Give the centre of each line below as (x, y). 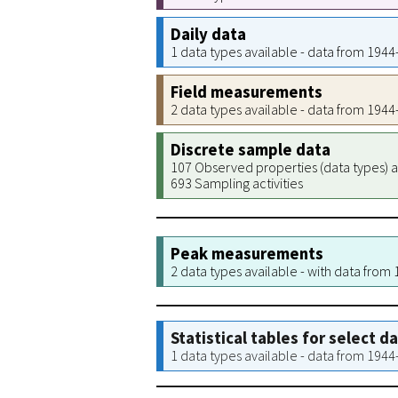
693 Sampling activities (237, 183)
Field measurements (247, 92)
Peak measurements (247, 254)
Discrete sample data (251, 150)
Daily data (208, 34)
